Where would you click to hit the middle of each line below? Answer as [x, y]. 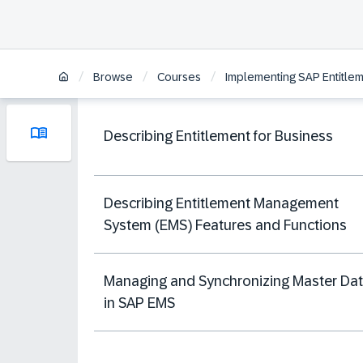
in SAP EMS [139, 303]
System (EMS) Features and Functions [225, 225]
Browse [113, 77]
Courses [179, 77]
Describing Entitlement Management [221, 203]
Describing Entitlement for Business [218, 136]
